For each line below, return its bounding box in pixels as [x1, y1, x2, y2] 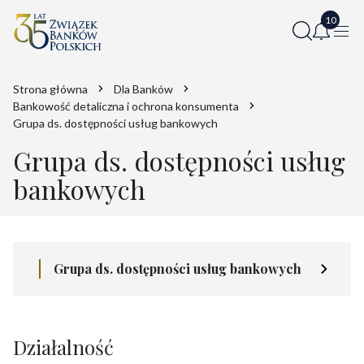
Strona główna [13, 81, 88, 96]
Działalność [13, 333, 114, 360]
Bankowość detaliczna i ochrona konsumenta [13, 98, 239, 113]
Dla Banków [114, 81, 173, 96]
